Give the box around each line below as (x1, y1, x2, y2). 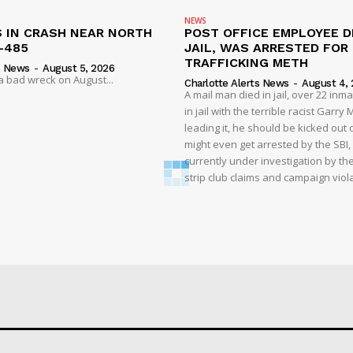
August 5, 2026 (43, 61, 114, 74)
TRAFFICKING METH (184, 54, 308, 70)
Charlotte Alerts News (184, 76, 289, 89)
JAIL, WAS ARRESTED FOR (184, 39, 348, 55)
